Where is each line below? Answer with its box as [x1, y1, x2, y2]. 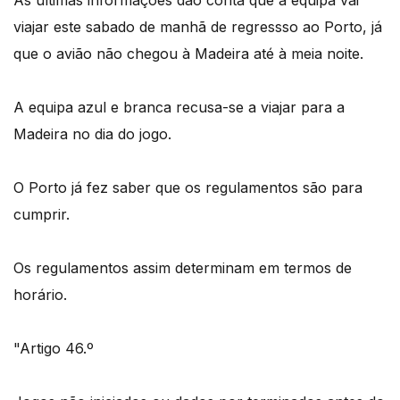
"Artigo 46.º [13, 339, 94, 358]
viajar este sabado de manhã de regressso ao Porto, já [13, 18, 382, 37]
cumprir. [13, 205, 70, 224]
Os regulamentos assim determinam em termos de [13, 259, 352, 278]
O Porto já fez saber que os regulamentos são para [13, 179, 362, 197]
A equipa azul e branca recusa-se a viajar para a [13, 98, 345, 117]
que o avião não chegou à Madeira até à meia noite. [13, 45, 363, 63]
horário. [13, 286, 67, 304]
